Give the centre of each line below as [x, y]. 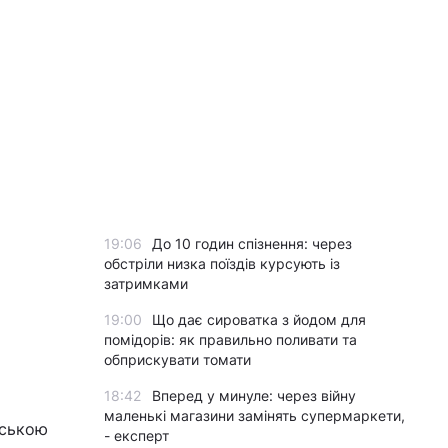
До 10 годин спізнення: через [252, 243]
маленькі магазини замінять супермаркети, [254, 415]
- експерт [136, 435]
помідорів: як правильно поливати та [230, 339]
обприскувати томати [177, 359]
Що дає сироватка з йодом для [259, 319]
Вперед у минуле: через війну [254, 395]
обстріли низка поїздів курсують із [222, 263]
